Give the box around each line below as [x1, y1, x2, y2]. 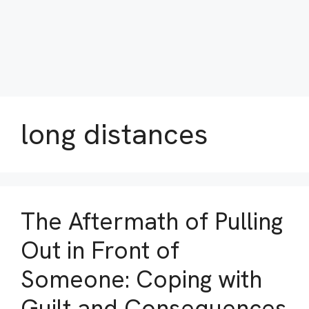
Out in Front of [21, 235, 179, 266]
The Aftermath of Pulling [21, 206, 283, 237]
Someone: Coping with [21, 263, 262, 295]
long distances [21, 115, 208, 153]
